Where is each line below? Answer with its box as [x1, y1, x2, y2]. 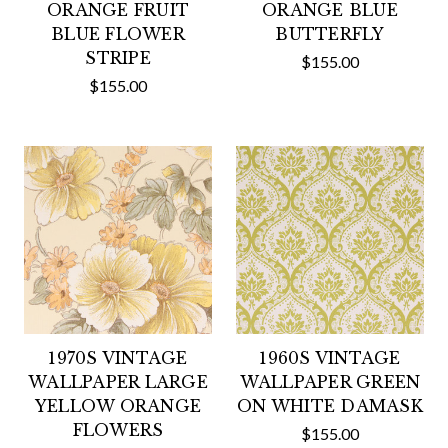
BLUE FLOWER [51, 24, 185, 44]
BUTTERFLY [275, 24, 385, 44]
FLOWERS [72, 420, 164, 440]
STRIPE [85, 48, 151, 68]
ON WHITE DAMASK [237, 396, 423, 416]
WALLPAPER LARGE [28, 372, 208, 392]
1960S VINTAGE [259, 348, 401, 368]
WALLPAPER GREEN [239, 372, 421, 392]
